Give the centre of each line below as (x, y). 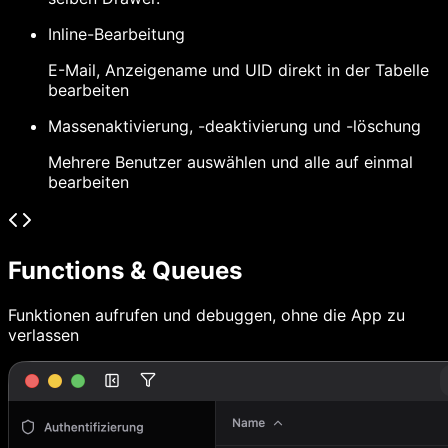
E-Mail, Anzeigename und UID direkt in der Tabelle (238, 70)
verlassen (43, 335)
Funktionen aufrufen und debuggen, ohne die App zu (206, 315)
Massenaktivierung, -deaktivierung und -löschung (234, 126)
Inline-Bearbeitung (116, 34)
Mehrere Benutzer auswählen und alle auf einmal (230, 162)
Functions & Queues (125, 271)
